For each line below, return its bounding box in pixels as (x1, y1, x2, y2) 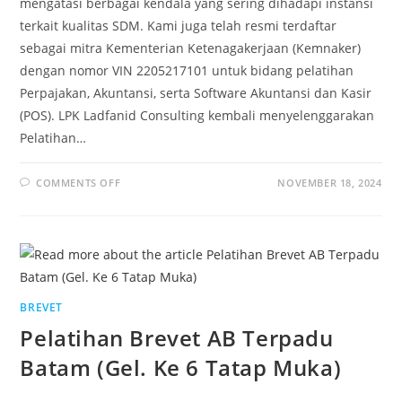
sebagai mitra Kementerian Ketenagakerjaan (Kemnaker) (20, 39, 362, 57)
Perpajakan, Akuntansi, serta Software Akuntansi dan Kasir (20, 84, 372, 102)
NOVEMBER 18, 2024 (277, 176, 382, 190)
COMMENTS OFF (36, 176, 121, 190)
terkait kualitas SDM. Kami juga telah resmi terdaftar (20, 17, 337, 35)
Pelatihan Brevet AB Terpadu (20, 323, 334, 354)
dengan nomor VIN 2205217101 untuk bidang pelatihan (20, 62, 354, 80)
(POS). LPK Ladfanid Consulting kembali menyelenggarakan (20, 107, 375, 125)
